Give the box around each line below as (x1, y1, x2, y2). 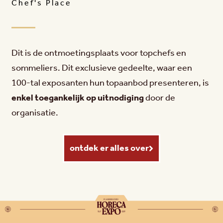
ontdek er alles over (70, 139, 149, 157)
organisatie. (11, 104, 58, 121)
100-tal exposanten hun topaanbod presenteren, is (11, 74, 209, 92)
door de (144, 89, 175, 107)
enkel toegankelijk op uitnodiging (11, 89, 144, 107)
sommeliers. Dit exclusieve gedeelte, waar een (11, 59, 192, 77)
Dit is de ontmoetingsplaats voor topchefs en (11, 44, 186, 62)
